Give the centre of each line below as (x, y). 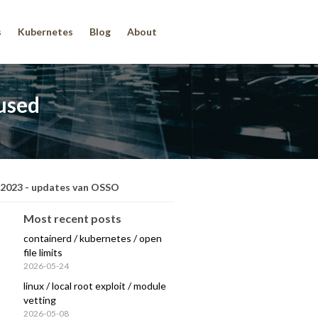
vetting (40, 300)
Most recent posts (73, 219)
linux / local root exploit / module (95, 286)
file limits (43, 253)
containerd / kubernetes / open (93, 238)
